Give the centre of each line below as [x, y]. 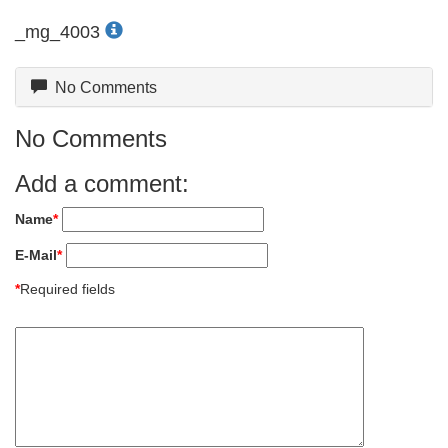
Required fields [67, 288]
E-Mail [36, 255]
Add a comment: [102, 183]
